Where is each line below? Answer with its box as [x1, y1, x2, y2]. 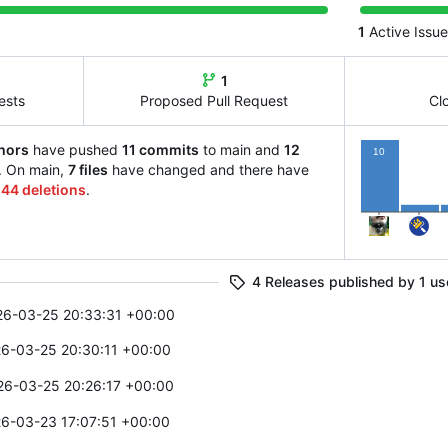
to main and [199, 140, 284, 158]
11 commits [122, 140, 199, 158]
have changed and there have [108, 160, 309, 178]
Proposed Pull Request [140, 91, 289, 109]
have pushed [29, 140, 122, 158]
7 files [68, 160, 108, 178]
